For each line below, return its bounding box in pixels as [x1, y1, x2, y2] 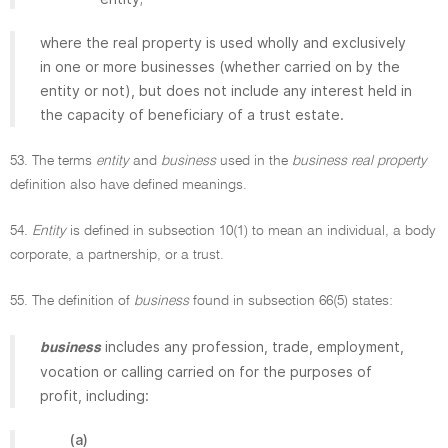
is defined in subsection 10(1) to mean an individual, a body [66, 224, 436, 238]
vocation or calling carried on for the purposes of [40, 363, 372, 380]
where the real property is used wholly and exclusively [40, 34, 406, 51]
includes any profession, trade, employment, [105, 338, 404, 355]
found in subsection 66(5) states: [189, 294, 393, 308]
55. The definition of [10, 294, 134, 308]
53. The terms [10, 154, 96, 168]
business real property [292, 154, 427, 168]
